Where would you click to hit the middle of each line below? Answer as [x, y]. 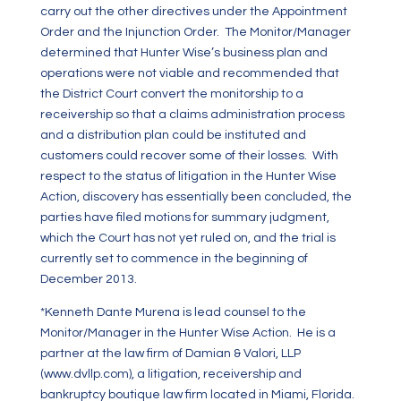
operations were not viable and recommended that [189, 73]
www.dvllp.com [86, 374]
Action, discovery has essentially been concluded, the [196, 197]
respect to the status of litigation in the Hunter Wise [188, 176]
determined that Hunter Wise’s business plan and [183, 53]
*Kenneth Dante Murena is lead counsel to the [173, 312]
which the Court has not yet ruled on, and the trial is [188, 238]
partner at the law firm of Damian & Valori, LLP [170, 354]
